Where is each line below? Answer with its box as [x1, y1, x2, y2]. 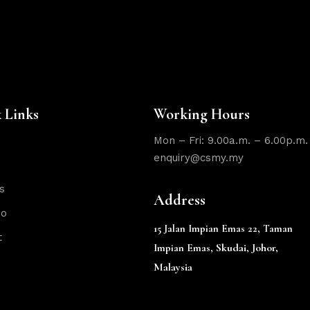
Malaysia [154, 259, 193, 274]
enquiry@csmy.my [154, 151, 244, 164]
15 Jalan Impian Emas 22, [154, 221, 264, 235]
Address [154, 190, 206, 209]
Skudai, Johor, [216, 240, 279, 255]
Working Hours [154, 104, 250, 123]
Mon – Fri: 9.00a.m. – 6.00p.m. [154, 134, 309, 147]
